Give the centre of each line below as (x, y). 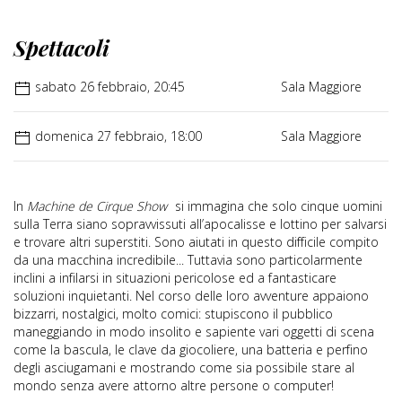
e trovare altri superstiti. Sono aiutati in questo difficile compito (196, 242)
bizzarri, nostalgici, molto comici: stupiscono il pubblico (173, 314)
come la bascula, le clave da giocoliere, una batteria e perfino (191, 350)
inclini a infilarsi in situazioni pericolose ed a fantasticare (175, 278)
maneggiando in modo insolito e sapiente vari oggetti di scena (194, 332)
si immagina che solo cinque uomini (277, 206)
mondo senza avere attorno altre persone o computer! (174, 386)
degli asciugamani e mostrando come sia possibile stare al (184, 368)
